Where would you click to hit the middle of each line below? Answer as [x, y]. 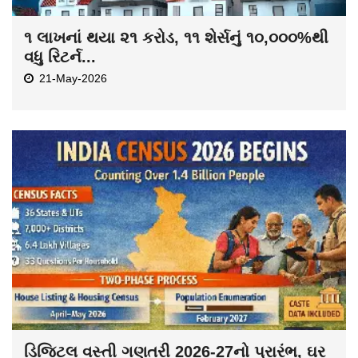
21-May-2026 [73, 79]
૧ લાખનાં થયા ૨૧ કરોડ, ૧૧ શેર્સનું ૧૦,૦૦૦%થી [176, 38]
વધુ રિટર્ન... [60, 57]
